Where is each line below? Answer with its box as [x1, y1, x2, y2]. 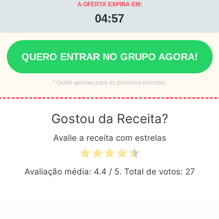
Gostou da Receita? [51, 110, 168, 126]
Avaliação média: [24, 166, 94, 176]
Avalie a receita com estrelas [53, 132, 166, 143]
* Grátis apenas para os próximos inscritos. [53, 79, 166, 86]
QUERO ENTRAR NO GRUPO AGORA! [21, 51, 198, 62]
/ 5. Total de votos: [106, 166, 185, 176]
